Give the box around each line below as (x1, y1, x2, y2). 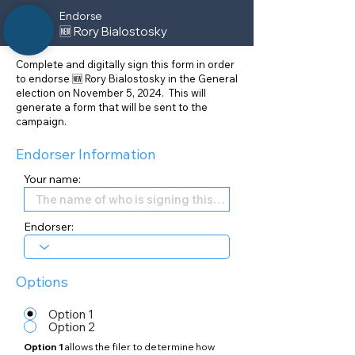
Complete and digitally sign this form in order (16, 58, 235, 71)
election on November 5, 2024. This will (16, 86, 206, 99)
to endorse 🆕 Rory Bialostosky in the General (16, 72, 238, 85)
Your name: (24, 172, 81, 186)
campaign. (16, 115, 67, 128)
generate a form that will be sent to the (16, 101, 208, 113)
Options (16, 273, 68, 291)
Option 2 (48, 319, 95, 334)
